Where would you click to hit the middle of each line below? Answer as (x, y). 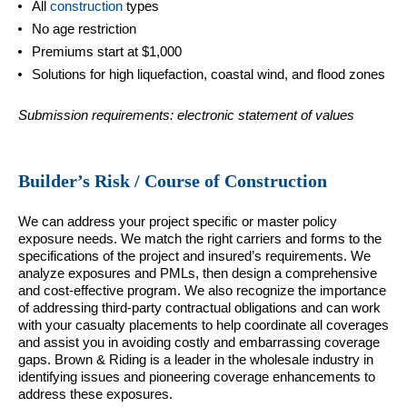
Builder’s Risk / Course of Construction (173, 181)
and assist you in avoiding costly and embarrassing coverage (199, 342)
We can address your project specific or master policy (178, 221)
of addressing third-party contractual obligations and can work (199, 307)
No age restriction (84, 28)
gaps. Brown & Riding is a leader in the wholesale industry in (196, 359)
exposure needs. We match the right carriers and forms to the (200, 238)
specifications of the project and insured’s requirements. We (194, 255)
